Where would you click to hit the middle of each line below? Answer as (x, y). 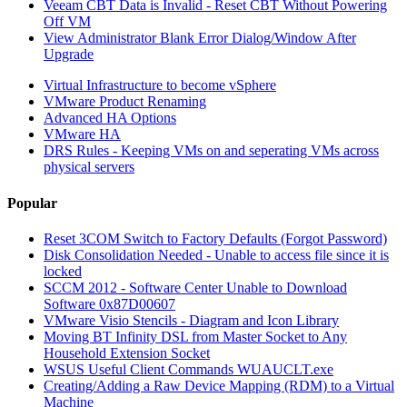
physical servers (89, 167)
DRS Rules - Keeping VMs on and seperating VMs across (211, 151)
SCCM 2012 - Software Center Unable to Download (195, 287)
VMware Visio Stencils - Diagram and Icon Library (191, 320)
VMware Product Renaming (125, 102)
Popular (32, 203)
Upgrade (69, 55)
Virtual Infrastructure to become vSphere (160, 85)
